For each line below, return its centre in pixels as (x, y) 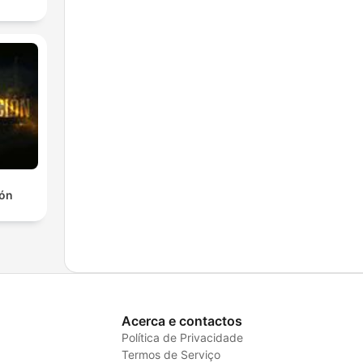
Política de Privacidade (182, 337)
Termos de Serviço (171, 354)
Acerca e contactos (181, 320)
